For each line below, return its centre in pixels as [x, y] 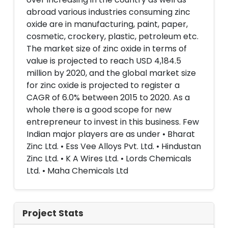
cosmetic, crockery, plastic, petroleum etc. [112, 36]
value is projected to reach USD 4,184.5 [104, 61]
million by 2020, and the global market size [111, 73]
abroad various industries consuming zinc [108, 12]
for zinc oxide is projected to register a [103, 85]
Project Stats [53, 213]
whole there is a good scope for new [99, 110]
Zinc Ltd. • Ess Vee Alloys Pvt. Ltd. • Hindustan [114, 146]
